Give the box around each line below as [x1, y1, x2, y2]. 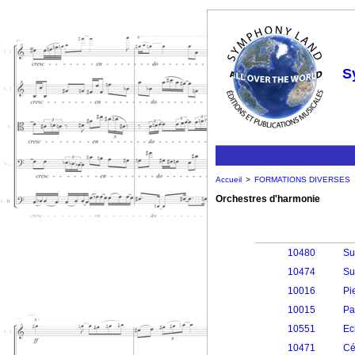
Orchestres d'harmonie [216, 193, 320, 204]
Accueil [216, 175, 242, 184]
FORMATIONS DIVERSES [254, 175, 350, 184]
